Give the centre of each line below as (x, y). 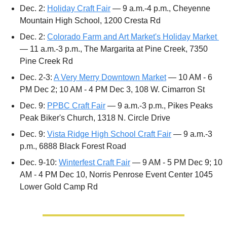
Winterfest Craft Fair (94, 163)
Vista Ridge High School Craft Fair (109, 134)
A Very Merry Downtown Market (110, 78)
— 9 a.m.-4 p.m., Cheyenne (160, 9)
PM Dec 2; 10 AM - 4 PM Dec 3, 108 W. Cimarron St (112, 90)
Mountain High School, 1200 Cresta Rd (90, 21)
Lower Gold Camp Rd (59, 187)
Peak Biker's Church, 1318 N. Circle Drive (96, 118)
